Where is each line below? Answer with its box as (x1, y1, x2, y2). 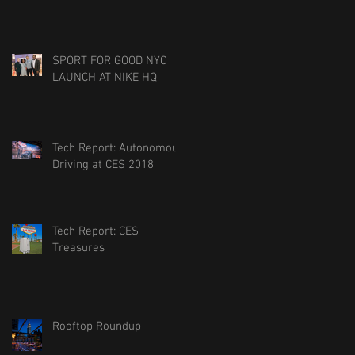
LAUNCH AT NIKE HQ (52, 71, 157, 85)
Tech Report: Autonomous (52, 141, 184, 155)
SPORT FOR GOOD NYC (52, 54, 166, 68)
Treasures (52, 241, 105, 255)
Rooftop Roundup (52, 319, 141, 334)
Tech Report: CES (52, 224, 139, 239)
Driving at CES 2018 (52, 158, 154, 172)
